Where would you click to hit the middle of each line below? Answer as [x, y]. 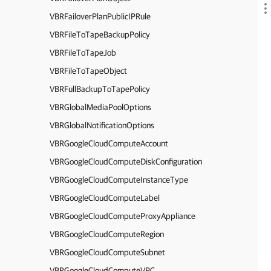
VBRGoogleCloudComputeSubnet [107, 252]
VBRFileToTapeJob [83, 53]
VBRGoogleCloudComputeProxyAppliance [122, 216]
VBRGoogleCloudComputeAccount [109, 143]
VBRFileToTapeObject [88, 71]
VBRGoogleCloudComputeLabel [105, 198]
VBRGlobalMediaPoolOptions [100, 107]
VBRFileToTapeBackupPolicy [100, 34]
